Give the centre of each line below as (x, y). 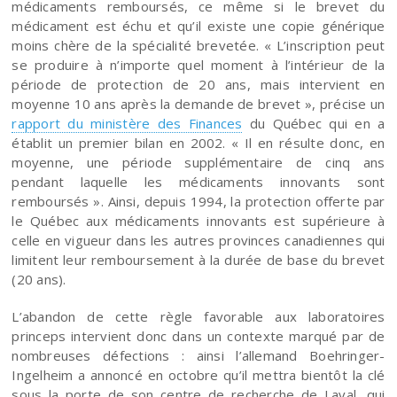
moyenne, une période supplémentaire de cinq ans (198, 162)
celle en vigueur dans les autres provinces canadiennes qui (198, 240)
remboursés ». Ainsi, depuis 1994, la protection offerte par (198, 201)
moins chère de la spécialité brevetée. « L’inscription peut (198, 45)
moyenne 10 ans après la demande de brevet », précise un (198, 103)
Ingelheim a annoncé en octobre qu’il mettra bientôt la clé (198, 374)
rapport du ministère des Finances (127, 123)
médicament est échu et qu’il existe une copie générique (198, 25)
